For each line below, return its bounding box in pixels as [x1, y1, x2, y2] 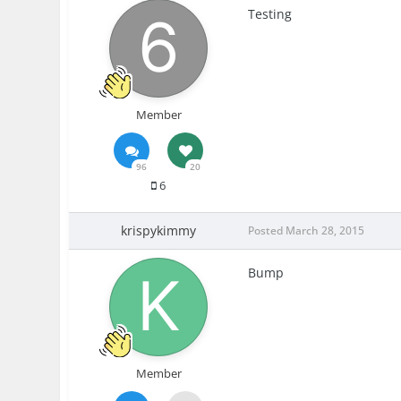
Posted [248, 223, 286, 239]
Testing [248, 5, 293, 23]
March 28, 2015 [286, 223, 365, 239]
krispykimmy [121, 222, 197, 240]
